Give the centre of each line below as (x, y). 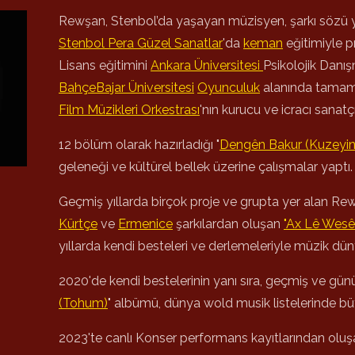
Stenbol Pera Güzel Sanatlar (141, 43)
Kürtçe (78, 224)
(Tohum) (83, 303)
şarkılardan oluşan (228, 224)
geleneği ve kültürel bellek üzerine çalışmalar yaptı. (206, 167)
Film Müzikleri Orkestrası (129, 110)
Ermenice (145, 224)
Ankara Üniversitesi (207, 65)
